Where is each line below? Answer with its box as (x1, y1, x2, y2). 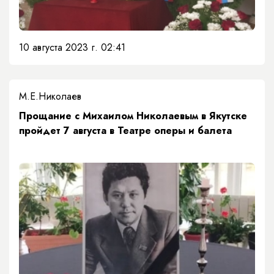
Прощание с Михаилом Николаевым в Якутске (19, 109, 247, 124)
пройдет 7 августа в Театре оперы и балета (19, 124, 232, 138)
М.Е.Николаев (19, 89, 81, 104)
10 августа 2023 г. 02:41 (19, 40, 125, 55)
